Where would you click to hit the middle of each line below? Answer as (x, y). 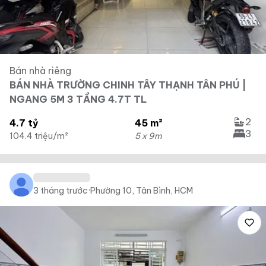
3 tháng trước (61, 191)
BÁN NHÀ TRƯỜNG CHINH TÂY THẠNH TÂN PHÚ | (128, 85)
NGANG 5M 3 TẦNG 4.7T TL (78, 99)
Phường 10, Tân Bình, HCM (142, 191)
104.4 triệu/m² (39, 136)
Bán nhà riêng (40, 71)
